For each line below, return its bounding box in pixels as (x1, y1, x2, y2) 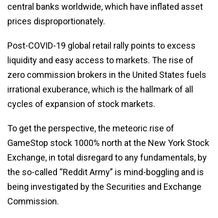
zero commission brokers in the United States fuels (7, 69, 206, 80)
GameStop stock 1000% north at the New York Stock (7, 137, 209, 148)
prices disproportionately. (7, 16, 105, 26)
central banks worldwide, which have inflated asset (7, 1, 203, 12)
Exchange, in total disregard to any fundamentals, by (7, 152, 207, 163)
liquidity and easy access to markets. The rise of (7, 54, 194, 65)
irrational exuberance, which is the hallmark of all (7, 84, 193, 94)
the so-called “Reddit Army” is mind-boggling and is (7, 166, 204, 177)
